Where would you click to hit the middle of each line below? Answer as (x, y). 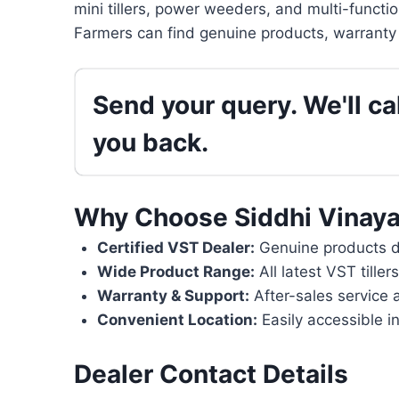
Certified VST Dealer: (175, 248)
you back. (151, 143)
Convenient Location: (177, 320)
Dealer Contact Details (211, 374)
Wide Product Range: (175, 272)
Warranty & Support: (173, 296)
